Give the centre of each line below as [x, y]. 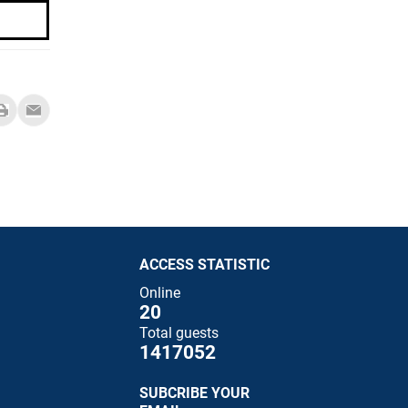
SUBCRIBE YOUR [194, 393]
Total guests [179, 333]
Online [160, 293]
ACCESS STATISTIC [204, 264]
